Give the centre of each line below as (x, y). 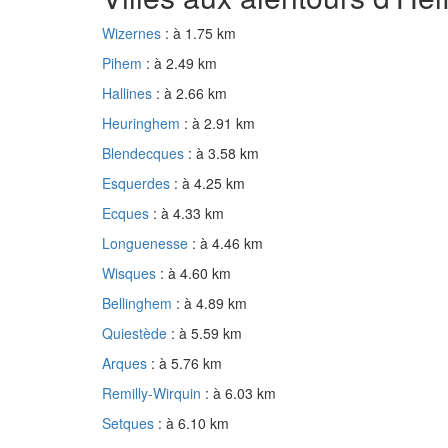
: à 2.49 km (181, 63)
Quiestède (136, 333)
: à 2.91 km (219, 123)
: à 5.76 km (186, 363)
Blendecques (145, 153)
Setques (130, 423)
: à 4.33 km (188, 213)
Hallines (129, 93)
